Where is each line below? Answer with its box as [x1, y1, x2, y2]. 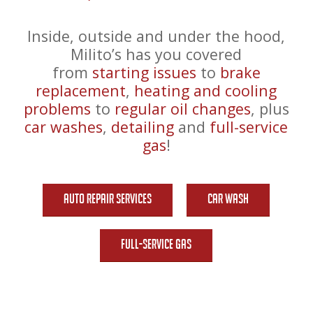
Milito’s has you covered [71, 44, 242, 65]
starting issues [92, 62, 196, 83]
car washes [24, 117, 103, 138]
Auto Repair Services [64, 191, 152, 206]
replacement [36, 80, 126, 101]
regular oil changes [114, 99, 251, 119]
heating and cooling [134, 80, 277, 101]
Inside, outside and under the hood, [27, 26, 286, 47]
